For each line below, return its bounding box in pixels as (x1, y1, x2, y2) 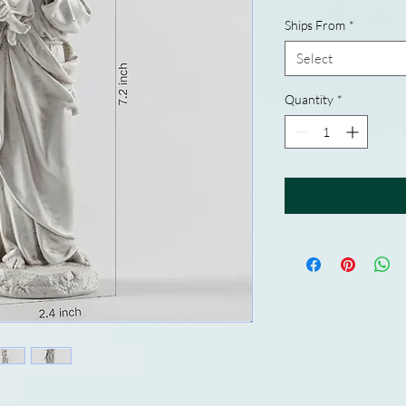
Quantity (285, 92, 333, 107)
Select (296, 50, 333, 67)
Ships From (285, 17, 345, 33)
